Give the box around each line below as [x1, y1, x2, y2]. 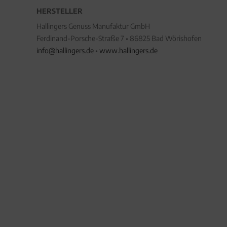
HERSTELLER [36, 7, 83, 15]
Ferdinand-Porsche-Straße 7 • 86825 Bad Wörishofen [36, 34, 202, 43]
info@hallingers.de [36, 46, 94, 55]
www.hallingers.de [99, 46, 158, 55]
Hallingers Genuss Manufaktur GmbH [36, 22, 150, 30]
